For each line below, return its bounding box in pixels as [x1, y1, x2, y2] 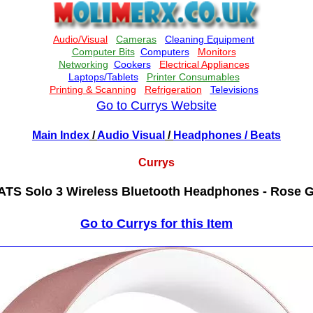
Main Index [32, 129, 89, 141]
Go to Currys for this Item [80, 217, 233, 231]
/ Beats [242, 129, 281, 141]
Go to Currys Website [96, 99, 217, 112]
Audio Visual [97, 129, 165, 141]
